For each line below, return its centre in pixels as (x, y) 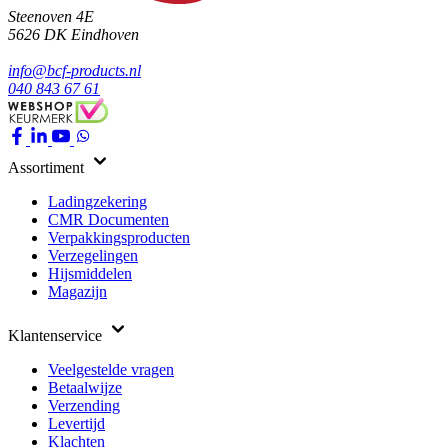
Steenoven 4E (51, 16)
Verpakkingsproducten (119, 237)
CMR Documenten (108, 219)
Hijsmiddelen (90, 273)
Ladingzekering (97, 201)
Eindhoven (105, 34)
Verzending (84, 405)
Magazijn (77, 291)
